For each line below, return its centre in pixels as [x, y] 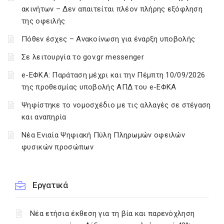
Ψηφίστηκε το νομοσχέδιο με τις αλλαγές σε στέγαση [116, 105]
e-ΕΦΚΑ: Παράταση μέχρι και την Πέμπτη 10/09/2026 [113, 75]
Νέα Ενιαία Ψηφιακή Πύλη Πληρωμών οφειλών [103, 135]
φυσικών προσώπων [57, 147]
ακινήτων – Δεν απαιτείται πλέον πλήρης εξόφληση [112, 9]
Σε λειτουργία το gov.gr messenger [83, 57]
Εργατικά [50, 185]
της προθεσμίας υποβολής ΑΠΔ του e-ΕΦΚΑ [99, 87]
